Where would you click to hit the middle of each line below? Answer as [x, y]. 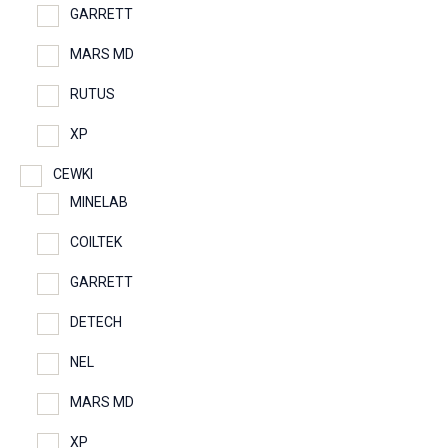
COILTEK [96, 242]
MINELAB [99, 202]
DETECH [96, 322]
